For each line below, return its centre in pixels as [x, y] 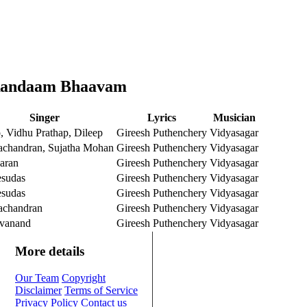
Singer [45, 117]
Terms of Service [101, 291]
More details [50, 251]
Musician [234, 117]
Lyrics [162, 117]
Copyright [84, 278]
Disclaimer [38, 291]
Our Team [37, 278]
